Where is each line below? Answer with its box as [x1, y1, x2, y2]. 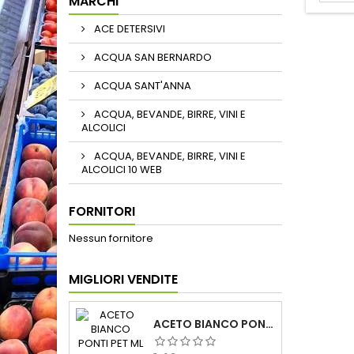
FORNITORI [69, 202, 135, 220]
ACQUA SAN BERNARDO [92, 50, 212, 65]
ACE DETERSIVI [92, 21, 165, 36]
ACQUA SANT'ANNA [92, 78, 191, 93]
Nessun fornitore [69, 231, 153, 246]
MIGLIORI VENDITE [69, 270, 178, 288]
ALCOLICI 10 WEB [81, 162, 162, 177]
